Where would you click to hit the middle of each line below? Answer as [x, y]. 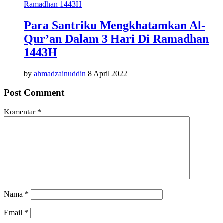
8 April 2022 [108, 73]
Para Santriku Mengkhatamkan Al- [114, 25]
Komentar [21, 112]
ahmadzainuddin [60, 73]
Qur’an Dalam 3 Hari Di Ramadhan [116, 39]
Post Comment [34, 93]
